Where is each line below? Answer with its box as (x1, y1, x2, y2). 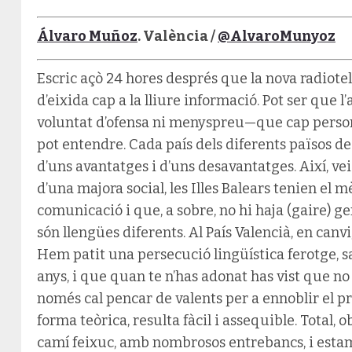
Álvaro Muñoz (37, 27, 137, 45)
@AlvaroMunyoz (218, 27, 335, 45)
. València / (137, 27, 218, 45)
